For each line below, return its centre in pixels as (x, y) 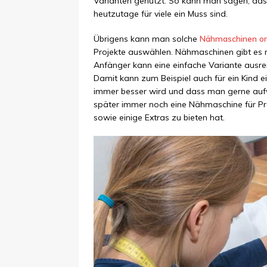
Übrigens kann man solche (147, 39)
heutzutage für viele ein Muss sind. (161, 14)
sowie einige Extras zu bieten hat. (159, 118)
